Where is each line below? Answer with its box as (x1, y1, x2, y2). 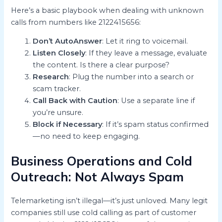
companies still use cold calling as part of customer (11, 208, 197, 217)
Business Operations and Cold (11, 153, 193, 168)
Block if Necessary (33, 120, 103, 129)
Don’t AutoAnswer (33, 37, 103, 46)
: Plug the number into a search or (69, 72, 194, 82)
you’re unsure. (33, 108, 84, 117)
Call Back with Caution (33, 96, 118, 106)
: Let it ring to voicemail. (102, 37, 188, 46)
